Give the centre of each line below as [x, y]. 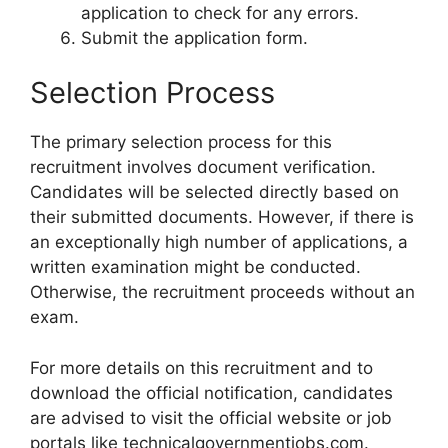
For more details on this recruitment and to [201, 367]
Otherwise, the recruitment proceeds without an [222, 292]
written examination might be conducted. [195, 267]
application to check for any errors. [220, 12]
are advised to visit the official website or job [211, 417]
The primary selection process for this [181, 142]
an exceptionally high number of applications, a [219, 242]
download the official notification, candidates [211, 392]
